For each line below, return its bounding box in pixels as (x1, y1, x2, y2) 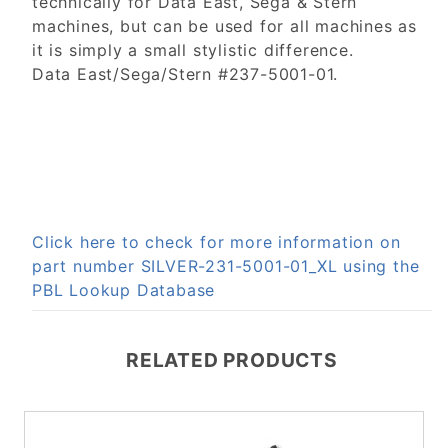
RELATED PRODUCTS (126, 348, 338, 373)
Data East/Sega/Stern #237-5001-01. (32, 64, 339, 85)
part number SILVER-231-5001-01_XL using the (32, 256, 420, 277)
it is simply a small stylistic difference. (32, 40, 354, 61)
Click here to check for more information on (32, 232, 401, 253)
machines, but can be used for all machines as (32, 16, 417, 37)
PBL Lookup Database (32, 280, 216, 301)
